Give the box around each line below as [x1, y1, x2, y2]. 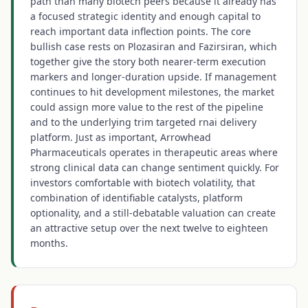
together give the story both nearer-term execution [30, 55, 266, 68]
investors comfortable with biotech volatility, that [30, 176, 255, 189]
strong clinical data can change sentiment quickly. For [30, 161, 279, 174]
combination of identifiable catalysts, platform [30, 191, 243, 204]
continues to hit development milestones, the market [30, 85, 274, 98]
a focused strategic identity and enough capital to [30, 10, 261, 23]
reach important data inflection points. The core [30, 25, 251, 38]
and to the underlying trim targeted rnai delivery [30, 115, 256, 129]
